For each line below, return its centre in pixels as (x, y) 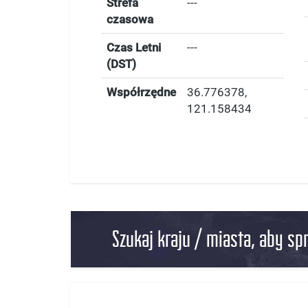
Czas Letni (134, 47)
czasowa (130, 19)
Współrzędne (141, 92)
